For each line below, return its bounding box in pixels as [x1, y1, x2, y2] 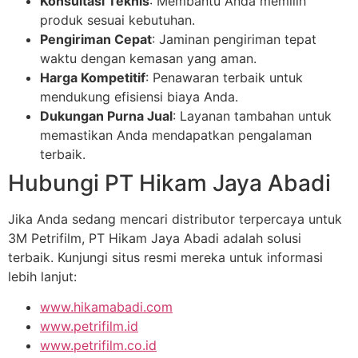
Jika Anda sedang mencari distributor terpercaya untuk [8, 210, 342, 227]
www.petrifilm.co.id [40, 336, 157, 353]
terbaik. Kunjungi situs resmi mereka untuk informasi [8, 249, 323, 265]
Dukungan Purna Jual [40, 107, 173, 124]
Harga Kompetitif [40, 69, 145, 86]
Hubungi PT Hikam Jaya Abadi [8, 169, 331, 197]
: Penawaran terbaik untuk [145, 69, 303, 86]
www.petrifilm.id [40, 317, 138, 334]
